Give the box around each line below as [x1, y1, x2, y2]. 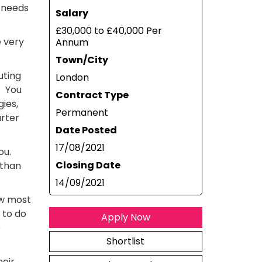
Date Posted [55, 123, 117, 137]
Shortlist [106, 235, 145, 248]
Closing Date [55, 158, 120, 172]
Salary [55, 6, 88, 20]
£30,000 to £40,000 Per [55, 24, 162, 37]
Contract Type [55, 88, 129, 102]
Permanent [55, 106, 108, 119]
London [55, 71, 89, 84]
